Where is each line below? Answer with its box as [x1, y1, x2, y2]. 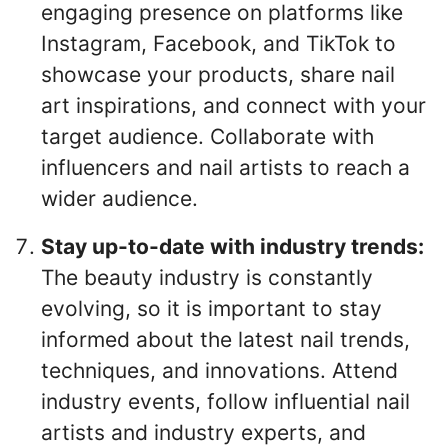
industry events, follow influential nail [41, 388, 410, 414]
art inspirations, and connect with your [41, 92, 426, 118]
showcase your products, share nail [41, 61, 395, 87]
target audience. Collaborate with [41, 123, 374, 149]
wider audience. [41, 185, 198, 211]
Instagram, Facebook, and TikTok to [41, 30, 396, 56]
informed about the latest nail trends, [41, 326, 410, 352]
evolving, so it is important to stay [41, 295, 382, 321]
